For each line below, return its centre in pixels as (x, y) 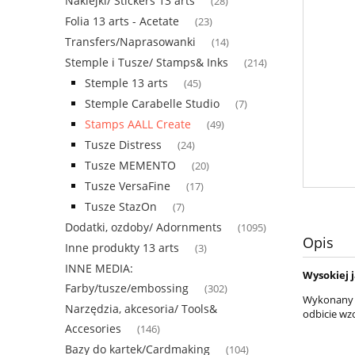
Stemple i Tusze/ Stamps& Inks (147, 63)
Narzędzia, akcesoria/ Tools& (141, 309)
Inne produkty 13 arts (122, 248)
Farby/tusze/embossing (127, 288)
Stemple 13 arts (126, 83)
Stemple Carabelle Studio (152, 104)
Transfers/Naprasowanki (130, 42)
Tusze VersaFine (128, 186)
